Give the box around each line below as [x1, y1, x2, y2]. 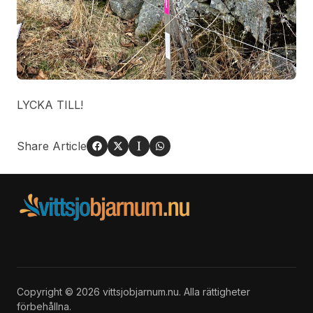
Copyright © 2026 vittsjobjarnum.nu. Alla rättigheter [17, 286, 250, 298]
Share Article [17, 139, 87, 154]
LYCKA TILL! [17, 98, 83, 112]
